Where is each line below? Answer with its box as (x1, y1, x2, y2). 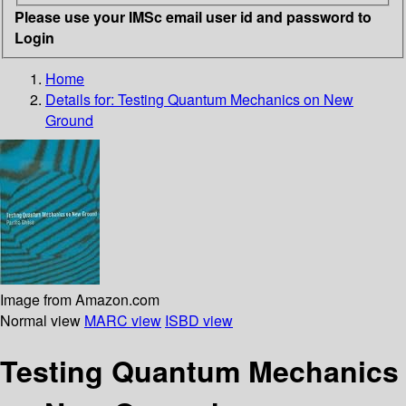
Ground (45, 109, 93, 130)
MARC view (84, 309, 161, 331)
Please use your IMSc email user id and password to (14, 5, 372, 27)
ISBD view (165, 309, 233, 331)
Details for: (45, 88, 118, 110)
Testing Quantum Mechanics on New (118, 88, 353, 110)
